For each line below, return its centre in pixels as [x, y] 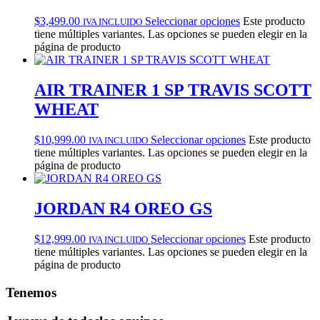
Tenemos [31, 292]
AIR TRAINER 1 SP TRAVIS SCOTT [173, 90]
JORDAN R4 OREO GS [123, 208]
